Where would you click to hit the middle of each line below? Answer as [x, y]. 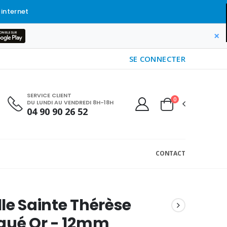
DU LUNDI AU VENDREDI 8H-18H [70, 102]
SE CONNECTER [157, 59]
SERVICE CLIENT [49, 95]
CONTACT [170, 154]
